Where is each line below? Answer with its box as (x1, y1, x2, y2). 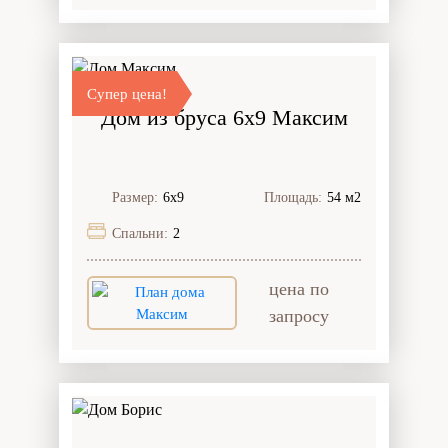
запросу (269, 306, 330, 327)
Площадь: (264, 190, 322, 206)
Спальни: (112, 226, 168, 242)
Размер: (112, 190, 158, 206)
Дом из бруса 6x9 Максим (100, 105, 348, 131)
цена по (269, 279, 330, 300)
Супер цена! (87, 85, 167, 102)
